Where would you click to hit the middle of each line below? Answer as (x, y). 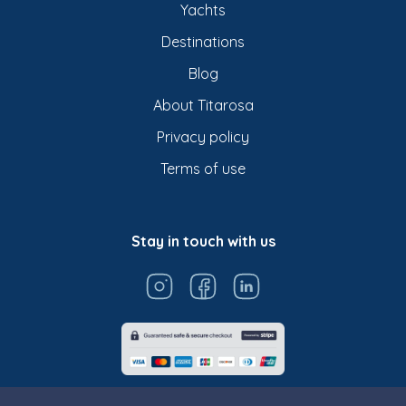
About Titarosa (203, 105)
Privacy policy (203, 136)
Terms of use (203, 168)
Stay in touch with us (203, 241)
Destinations (203, 41)
